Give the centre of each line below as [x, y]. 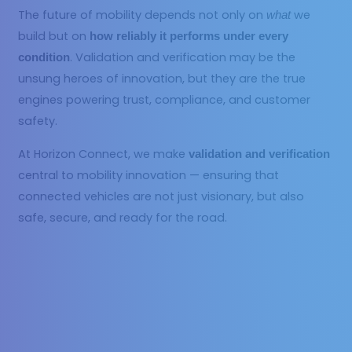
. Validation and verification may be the [183, 58]
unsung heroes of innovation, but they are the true [162, 79]
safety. [38, 121]
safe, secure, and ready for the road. [123, 218]
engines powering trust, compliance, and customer [165, 100]
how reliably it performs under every [189, 37]
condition [44, 58]
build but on [54, 37]
